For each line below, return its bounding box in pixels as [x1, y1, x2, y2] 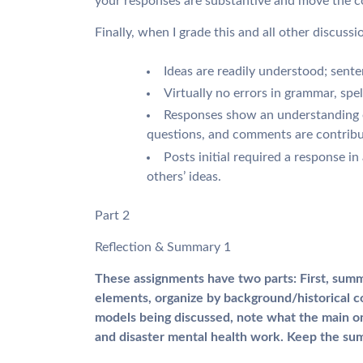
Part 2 [95, 208, 130, 222]
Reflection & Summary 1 [95, 240, 231, 254]
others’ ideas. [147, 169, 221, 183]
